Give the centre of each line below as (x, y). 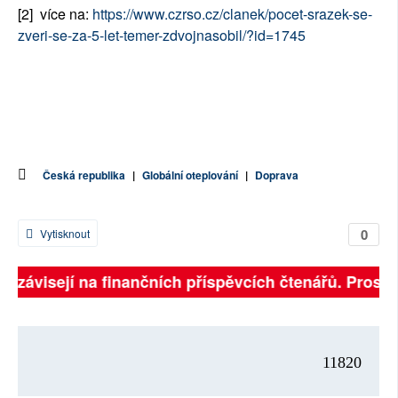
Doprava (277, 175)
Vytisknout (64, 234)
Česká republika (84, 175)
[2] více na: (55, 14)
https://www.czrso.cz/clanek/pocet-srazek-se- (232, 14)
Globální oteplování (190, 175)
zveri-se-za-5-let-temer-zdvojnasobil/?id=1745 (162, 36)
